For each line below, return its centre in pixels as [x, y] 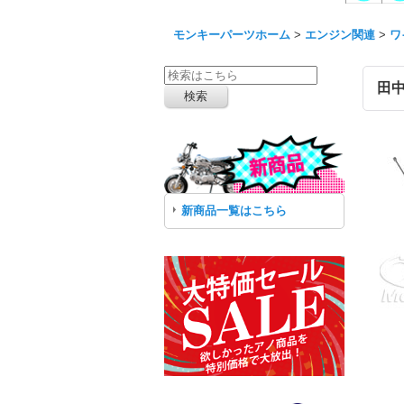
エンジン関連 [340, 35]
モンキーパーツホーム [232, 35]
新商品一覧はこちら [234, 210]
